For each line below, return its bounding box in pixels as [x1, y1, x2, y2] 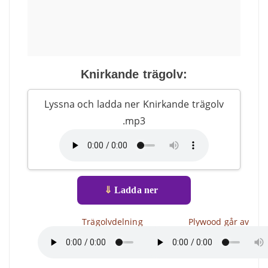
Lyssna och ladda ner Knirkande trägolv [44, 98, 224, 111]
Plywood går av [188, 216, 249, 227]
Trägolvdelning [82, 216, 143, 227]
